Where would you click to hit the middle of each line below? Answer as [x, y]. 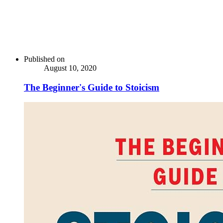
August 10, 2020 [70, 68]
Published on [44, 59]
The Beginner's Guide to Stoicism [92, 87]
